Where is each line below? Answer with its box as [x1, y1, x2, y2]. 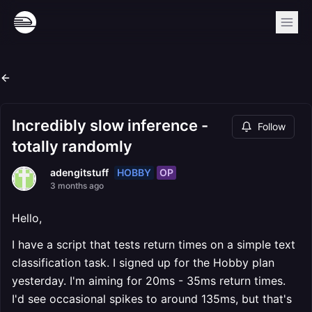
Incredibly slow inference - [12, 116, 208, 134]
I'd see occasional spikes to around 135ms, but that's [12, 292, 292, 306]
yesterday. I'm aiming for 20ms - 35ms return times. [12, 274, 286, 288]
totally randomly [12, 137, 132, 155]
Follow [258, 120, 286, 132]
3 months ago [50, 180, 104, 191]
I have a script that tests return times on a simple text [12, 237, 295, 251]
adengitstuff [50, 166, 109, 178]
